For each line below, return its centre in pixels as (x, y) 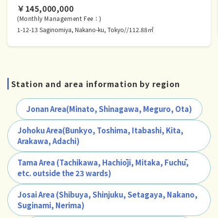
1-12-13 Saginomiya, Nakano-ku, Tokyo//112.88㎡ (85, 29)
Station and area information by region (96, 83)
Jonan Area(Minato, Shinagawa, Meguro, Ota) (109, 109)
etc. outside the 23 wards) (64, 173)
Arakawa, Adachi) (49, 141)
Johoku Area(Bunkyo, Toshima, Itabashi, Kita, (100, 130)
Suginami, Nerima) (51, 205)
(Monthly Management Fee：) (60, 18)
